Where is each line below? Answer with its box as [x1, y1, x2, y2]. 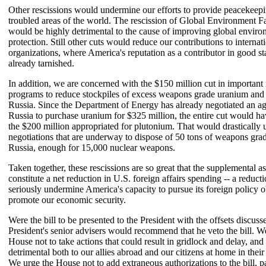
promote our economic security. [8, 195, 126, 205]
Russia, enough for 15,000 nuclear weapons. [8, 142, 175, 153]
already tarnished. [8, 58, 74, 68]
